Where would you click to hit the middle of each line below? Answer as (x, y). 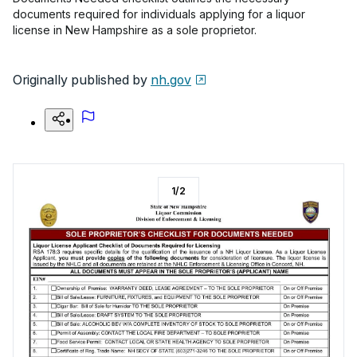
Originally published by (80, 80)
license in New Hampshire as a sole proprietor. (135, 30)
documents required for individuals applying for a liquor (159, 14)
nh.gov (171, 80)
